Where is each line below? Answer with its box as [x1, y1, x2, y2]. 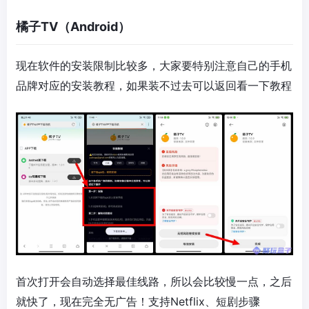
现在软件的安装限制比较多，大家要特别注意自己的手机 [16, 59, 292, 72]
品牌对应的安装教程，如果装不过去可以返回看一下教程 [16, 79, 292, 92]
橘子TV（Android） [16, 19, 130, 34]
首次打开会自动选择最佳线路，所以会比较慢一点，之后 [16, 274, 292, 288]
